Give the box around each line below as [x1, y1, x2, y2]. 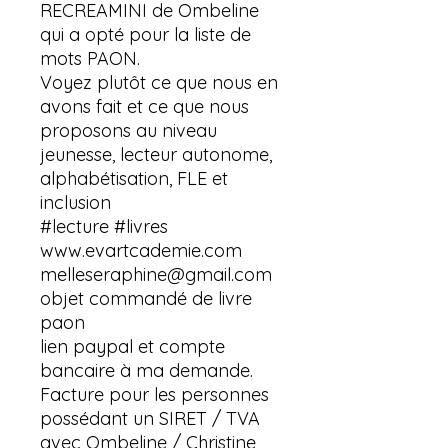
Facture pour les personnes [40, 382, 269, 406]
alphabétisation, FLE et [40, 166, 228, 190]
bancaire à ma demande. [40, 358, 253, 382]
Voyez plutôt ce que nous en [40, 70, 278, 94]
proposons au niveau [40, 118, 217, 142]
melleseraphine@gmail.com [40, 262, 272, 286]
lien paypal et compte [40, 334, 225, 358]
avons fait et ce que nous [40, 94, 249, 118]
